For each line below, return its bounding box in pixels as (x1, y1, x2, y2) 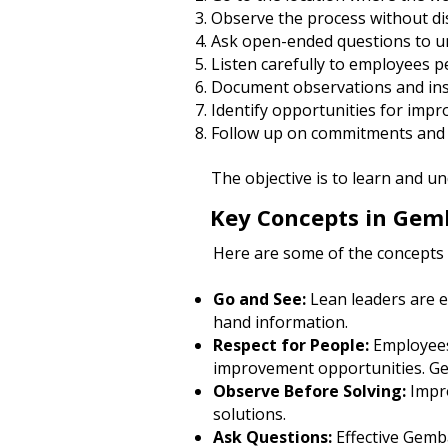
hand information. (213, 311, 348, 333)
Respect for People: (213, 334, 373, 356)
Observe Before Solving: (213, 380, 410, 402)
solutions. (213, 403, 286, 425)
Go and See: (213, 288, 310, 310)
